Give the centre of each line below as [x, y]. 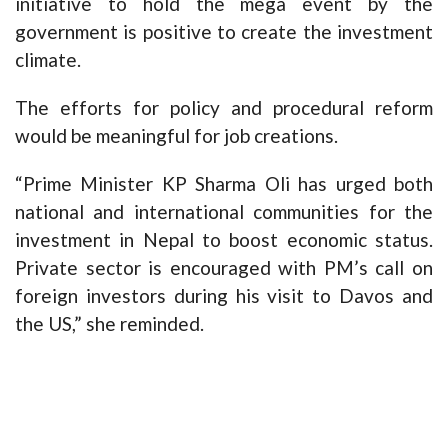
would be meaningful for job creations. [176, 135]
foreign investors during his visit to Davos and [224, 295]
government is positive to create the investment [224, 31]
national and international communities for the [224, 211]
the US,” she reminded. [109, 323]
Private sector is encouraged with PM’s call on [224, 267]
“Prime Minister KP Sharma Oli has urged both [224, 183]
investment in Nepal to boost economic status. [224, 239]
